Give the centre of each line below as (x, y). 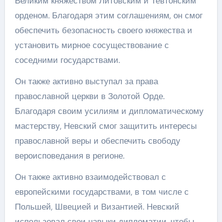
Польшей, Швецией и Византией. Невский (97, 207)
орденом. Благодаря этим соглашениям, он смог (109, 15)
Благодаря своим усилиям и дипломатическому (109, 111)
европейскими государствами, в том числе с (102, 192)
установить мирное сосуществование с (92, 45)
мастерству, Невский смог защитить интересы (106, 126)
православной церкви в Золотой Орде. (89, 96)
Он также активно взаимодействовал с (90, 177)
